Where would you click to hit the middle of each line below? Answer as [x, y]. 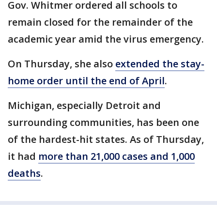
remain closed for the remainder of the [100, 22]
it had [23, 156]
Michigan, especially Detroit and [84, 106]
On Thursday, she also [62, 64]
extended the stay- [160, 64]
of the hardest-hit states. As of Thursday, [106, 139]
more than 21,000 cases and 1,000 [116, 156]
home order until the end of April [86, 81]
